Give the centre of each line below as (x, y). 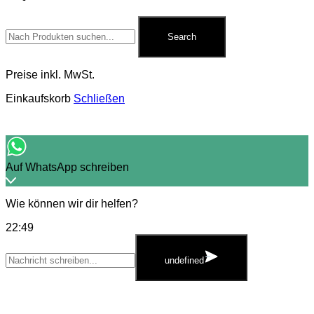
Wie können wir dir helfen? (72, 204)
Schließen (99, 99)
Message (28, 252)
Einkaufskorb (38, 99)
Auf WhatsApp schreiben (67, 168)
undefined (184, 261)
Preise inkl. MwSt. (50, 75)
